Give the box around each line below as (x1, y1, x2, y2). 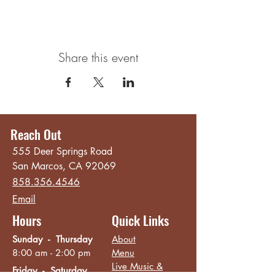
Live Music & (112, 260, 163, 272)
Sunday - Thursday (12, 233, 92, 245)
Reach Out (10, 125, 61, 144)
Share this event (58, 49, 138, 66)
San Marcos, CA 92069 (12, 160, 116, 172)
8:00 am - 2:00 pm (12, 247, 91, 258)
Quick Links (112, 211, 169, 230)
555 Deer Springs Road (12, 145, 112, 158)
